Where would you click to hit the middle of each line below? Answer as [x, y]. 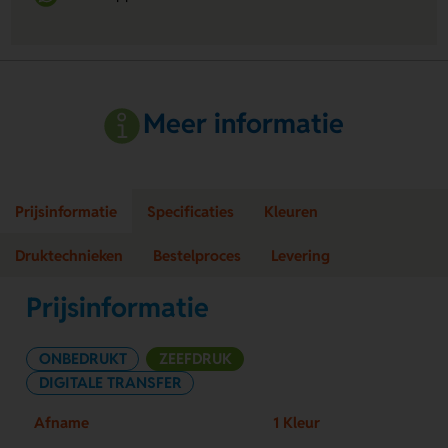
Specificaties [190, 211]
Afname [61, 422]
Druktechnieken [69, 255]
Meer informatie [244, 123]
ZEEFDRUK [195, 358]
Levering [300, 255]
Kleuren [291, 211]
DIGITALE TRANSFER [110, 382]
